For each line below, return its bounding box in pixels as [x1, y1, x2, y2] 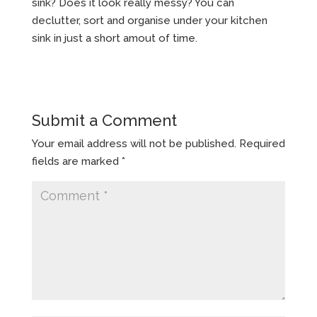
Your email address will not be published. [31, 137, 236, 150]
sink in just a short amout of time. [31, 31, 197, 45]
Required [238, 137, 285, 150]
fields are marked [31, 154, 122, 168]
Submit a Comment [31, 110, 177, 129]
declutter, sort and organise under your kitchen [31, 13, 267, 27]
